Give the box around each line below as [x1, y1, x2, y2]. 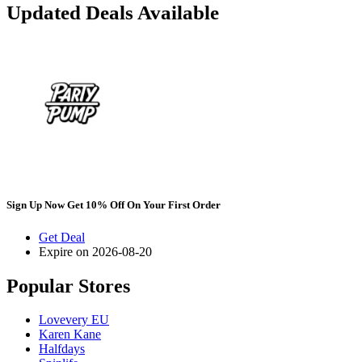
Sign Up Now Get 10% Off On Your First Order [6, 199, 221, 212]
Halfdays [39, 342, 85, 356]
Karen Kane [39, 327, 101, 342]
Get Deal [39, 229, 85, 244]
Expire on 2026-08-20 [39, 244, 152, 259]
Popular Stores [6, 275, 130, 297]
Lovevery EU [39, 313, 109, 327]
